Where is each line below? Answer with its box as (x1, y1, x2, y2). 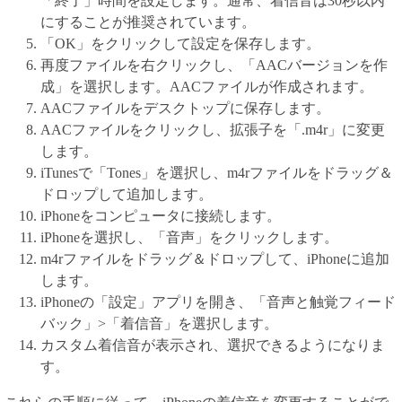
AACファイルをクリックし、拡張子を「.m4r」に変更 (40, 122, 385, 137)
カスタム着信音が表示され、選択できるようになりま (40, 337, 385, 353)
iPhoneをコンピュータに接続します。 (40, 208, 281, 223)
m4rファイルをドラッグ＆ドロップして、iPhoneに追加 (40, 251, 389, 267)
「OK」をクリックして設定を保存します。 (40, 36, 320, 51)
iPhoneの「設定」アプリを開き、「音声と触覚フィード (40, 294, 396, 310)
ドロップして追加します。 (40, 187, 213, 202)
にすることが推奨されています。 (40, 14, 256, 30)
